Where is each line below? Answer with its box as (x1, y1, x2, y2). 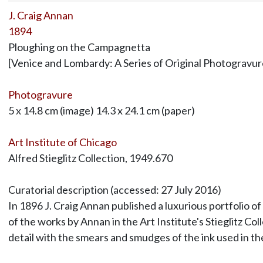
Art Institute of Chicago (8, 135, 117, 149)
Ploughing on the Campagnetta (8, 40, 150, 53)
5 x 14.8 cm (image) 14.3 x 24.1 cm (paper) (8, 103, 195, 117)
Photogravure (8, 87, 73, 101)
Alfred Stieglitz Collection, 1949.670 (8, 151, 173, 164)
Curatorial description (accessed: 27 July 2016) (8, 183, 221, 196)
